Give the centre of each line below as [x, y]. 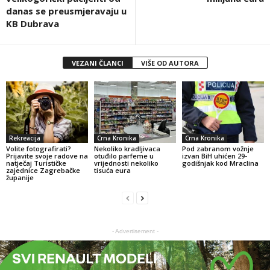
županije [20, 177]
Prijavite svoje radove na [47, 155]
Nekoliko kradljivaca [127, 148]
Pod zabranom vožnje [218, 148]
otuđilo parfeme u [124, 155]
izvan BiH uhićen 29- [214, 155]
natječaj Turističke [36, 163]
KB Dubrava [33, 23]
